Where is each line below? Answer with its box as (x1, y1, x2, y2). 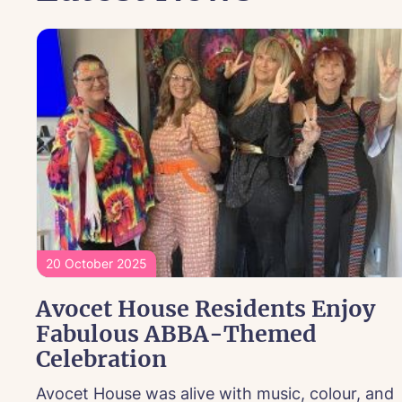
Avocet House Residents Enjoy (36, 294, 375, 324)
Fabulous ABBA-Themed (36, 319, 317, 349)
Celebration (36, 345, 167, 374)
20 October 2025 (46, 256, 147, 272)
